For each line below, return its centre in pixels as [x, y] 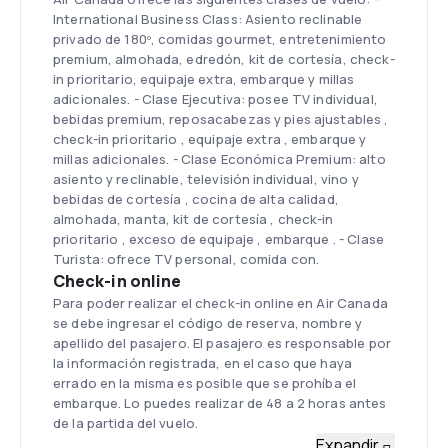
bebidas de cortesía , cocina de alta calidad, [196, 199]
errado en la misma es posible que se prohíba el [205, 383]
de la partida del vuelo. [126, 423]
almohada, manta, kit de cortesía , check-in [193, 219]
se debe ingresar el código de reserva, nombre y [208, 323]
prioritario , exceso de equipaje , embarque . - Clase [218, 239]
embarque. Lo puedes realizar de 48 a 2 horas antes [220, 403]
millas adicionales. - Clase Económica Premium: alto [219, 159]
